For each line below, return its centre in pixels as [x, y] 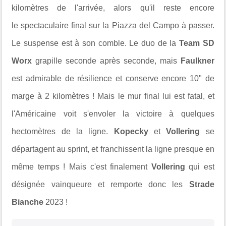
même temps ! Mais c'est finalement [81, 166]
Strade [202, 184]
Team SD [196, 43]
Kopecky [134, 131]
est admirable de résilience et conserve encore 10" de [113, 78]
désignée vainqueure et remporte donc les [100, 184]
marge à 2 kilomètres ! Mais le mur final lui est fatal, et [113, 96]
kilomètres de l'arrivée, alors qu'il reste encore [113, 8]
